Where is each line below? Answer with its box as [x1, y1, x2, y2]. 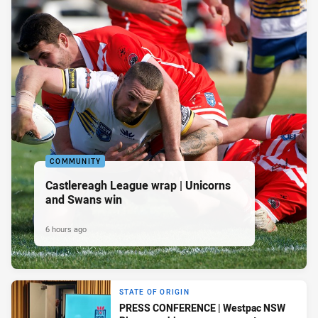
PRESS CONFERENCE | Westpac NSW [119, 301, 285, 315]
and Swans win [45, 191, 122, 207]
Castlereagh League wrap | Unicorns [45, 177, 231, 193]
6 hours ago [45, 223, 87, 234]
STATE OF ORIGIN [119, 287, 190, 297]
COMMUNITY [50, 156, 102, 166]
